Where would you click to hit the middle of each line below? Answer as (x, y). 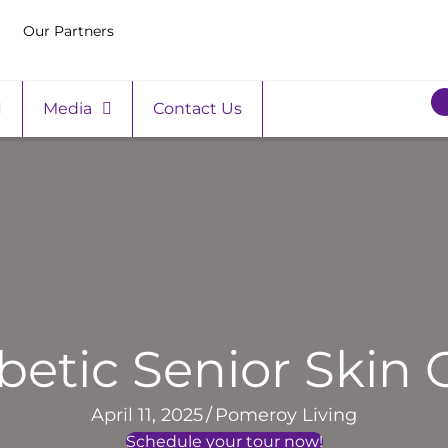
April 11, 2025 (147, 415)
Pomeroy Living (286, 415)
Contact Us (197, 109)
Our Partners (69, 31)
